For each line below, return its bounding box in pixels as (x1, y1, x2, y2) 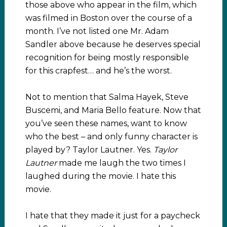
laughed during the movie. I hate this (25, 171, 176, 181)
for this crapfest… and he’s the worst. (25, 65, 172, 75)
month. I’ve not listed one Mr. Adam (25, 26, 169, 36)
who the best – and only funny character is (25, 131, 198, 141)
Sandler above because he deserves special (25, 39, 201, 49)
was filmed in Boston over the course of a (25, 13, 192, 23)
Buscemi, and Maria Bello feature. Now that (25, 105, 201, 115)
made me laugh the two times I (56, 158, 186, 168)
